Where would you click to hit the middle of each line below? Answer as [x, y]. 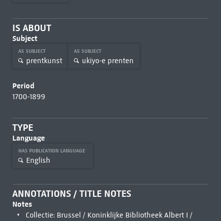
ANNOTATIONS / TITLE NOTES [72, 194]
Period [23, 86]
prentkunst [44, 60]
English [38, 160]
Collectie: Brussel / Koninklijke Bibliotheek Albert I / [109, 215]
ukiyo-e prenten [108, 60]
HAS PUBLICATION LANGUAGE [52, 151]
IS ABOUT [32, 28]
